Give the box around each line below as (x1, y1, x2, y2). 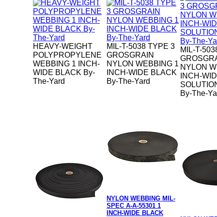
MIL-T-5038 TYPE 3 (107, 42, 175, 51)
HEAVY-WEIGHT (33, 42, 93, 51)
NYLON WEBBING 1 (107, 60, 179, 68)
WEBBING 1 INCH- (33, 60, 100, 68)
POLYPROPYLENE (33, 51, 102, 60)
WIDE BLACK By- (33, 68, 95, 77)
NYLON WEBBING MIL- (107, 195, 175, 202)
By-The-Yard (107, 77, 150, 86)
